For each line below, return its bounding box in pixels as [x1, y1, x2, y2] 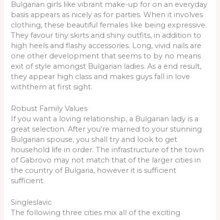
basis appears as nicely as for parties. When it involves [11, 10, 203, 19]
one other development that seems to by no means [11, 51, 201, 60]
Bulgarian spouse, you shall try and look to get [11, 135, 178, 144]
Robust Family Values [11, 104, 88, 113]
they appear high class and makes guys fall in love [11, 72, 191, 81]
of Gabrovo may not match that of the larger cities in [11, 156, 201, 165]
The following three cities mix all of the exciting [11, 208, 181, 218]
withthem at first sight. [11, 82, 93, 91]
